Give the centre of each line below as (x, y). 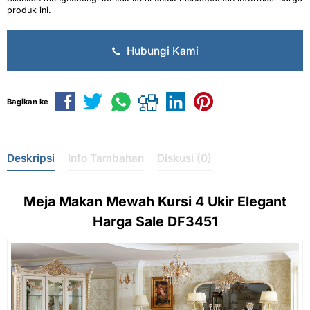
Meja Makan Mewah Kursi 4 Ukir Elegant (155, 202)
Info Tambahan (106, 158)
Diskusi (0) (184, 158)
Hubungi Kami (161, 51)
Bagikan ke (28, 102)
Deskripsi (31, 158)
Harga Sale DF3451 (155, 222)
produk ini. (29, 10)
